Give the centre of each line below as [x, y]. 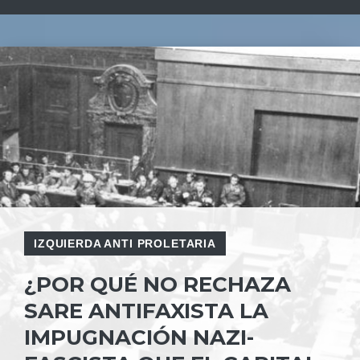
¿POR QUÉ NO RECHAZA [157, 284]
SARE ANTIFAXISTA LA [146, 311]
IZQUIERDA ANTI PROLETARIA [125, 243]
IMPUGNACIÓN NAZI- [139, 337]
